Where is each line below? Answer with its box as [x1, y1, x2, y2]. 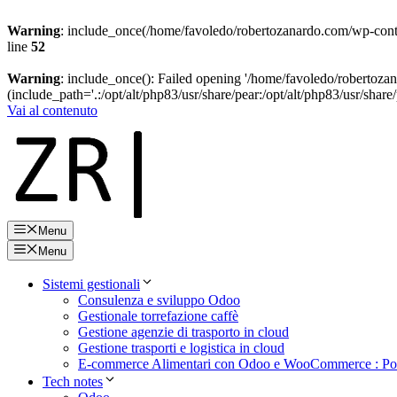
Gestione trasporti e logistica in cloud [78, 339, 284, 355]
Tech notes [43, 373, 103, 389]
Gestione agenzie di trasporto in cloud [78, 323, 289, 339]
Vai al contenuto [7, 103, 97, 118]
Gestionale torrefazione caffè [78, 307, 238, 323]
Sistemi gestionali [43, 276, 140, 292]
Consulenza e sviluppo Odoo [78, 292, 240, 307]
